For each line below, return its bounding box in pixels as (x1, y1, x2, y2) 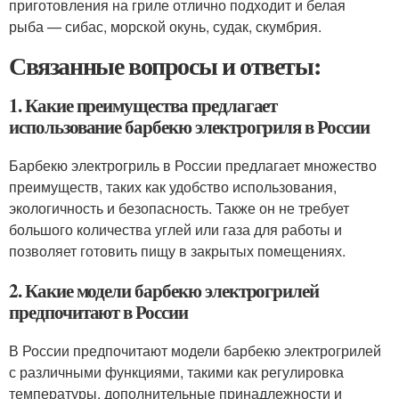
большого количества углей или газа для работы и (9, 219, 342, 240)
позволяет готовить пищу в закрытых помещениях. (9, 240, 346, 261)
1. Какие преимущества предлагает (9, 92, 278, 118)
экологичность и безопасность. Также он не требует (9, 198, 349, 218)
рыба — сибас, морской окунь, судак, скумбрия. (9, 16, 322, 37)
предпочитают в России (9, 298, 188, 325)
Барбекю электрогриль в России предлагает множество (9, 155, 377, 175)
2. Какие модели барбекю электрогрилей (9, 277, 320, 304)
